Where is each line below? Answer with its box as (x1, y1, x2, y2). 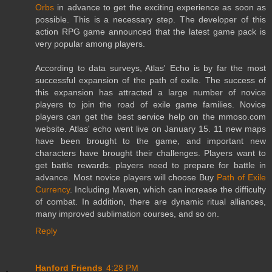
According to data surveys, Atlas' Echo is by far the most (35, 63, 266, 73)
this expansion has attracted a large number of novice (35, 87, 266, 97)
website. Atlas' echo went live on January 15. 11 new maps (35, 123, 266, 134)
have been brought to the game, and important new (35, 135, 266, 146)
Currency (35, 184, 70, 194)
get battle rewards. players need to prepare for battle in (35, 160, 266, 170)
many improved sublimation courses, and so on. (35, 208, 219, 219)
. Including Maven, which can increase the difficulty (70, 184, 266, 194)
